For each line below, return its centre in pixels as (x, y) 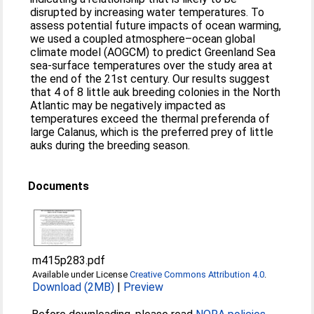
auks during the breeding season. (110, 145)
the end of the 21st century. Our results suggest (150, 79)
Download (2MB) (74, 287)
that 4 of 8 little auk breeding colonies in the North (156, 92)
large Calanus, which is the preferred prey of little (152, 132)
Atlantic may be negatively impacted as (128, 105)
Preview (144, 287)
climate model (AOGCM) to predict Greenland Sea (153, 52)
